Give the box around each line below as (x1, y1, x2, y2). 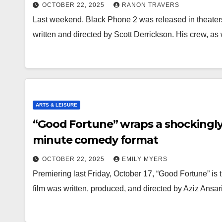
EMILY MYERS (122, 156, 167, 163)
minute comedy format (33, 133, 158, 147)
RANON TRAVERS (122, 1, 179, 8)
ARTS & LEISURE (36, 102, 77, 108)
